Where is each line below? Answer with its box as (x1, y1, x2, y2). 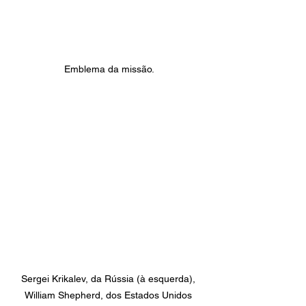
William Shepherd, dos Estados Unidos (24, 290, 195, 301)
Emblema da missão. (64, 63, 154, 74)
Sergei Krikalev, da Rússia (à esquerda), (20, 273, 198, 285)
